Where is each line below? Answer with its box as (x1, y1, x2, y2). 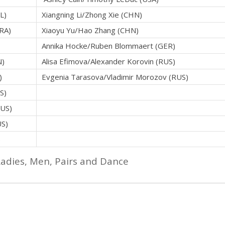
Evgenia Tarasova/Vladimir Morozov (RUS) (42, 72, 188, 82)
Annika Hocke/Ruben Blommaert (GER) (42, 41, 175, 51)
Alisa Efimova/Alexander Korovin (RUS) (42, 56, 175, 67)
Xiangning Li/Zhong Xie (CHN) (42, 10, 142, 20)
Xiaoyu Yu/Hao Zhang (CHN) (42, 25, 139, 36)
